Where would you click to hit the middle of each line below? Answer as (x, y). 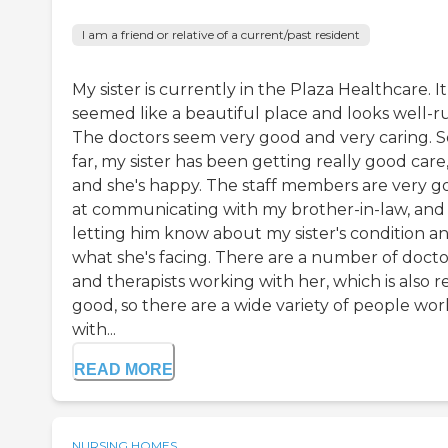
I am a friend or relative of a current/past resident (221, 35)
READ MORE (123, 370)
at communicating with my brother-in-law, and (258, 210)
